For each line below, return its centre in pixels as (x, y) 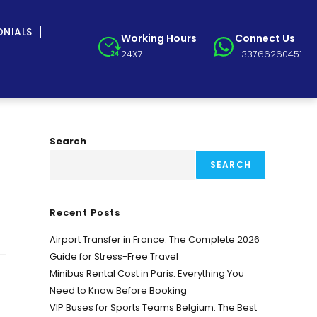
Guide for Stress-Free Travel (114, 257)
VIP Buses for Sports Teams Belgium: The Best (153, 307)
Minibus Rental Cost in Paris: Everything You (147, 273)
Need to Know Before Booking (118, 290)
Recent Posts (85, 213)
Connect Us (265, 38)
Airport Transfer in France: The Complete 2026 (155, 240)
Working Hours (158, 38)
